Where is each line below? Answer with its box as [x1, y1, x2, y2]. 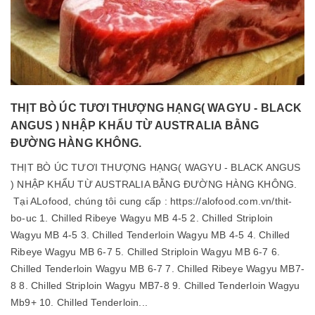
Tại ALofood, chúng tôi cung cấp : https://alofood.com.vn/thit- [11, 195, 292, 207]
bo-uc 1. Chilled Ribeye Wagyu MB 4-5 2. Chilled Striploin [11, 212, 274, 224]
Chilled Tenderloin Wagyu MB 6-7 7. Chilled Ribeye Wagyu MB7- [11, 262, 305, 274]
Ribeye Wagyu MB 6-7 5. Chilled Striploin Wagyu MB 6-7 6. [11, 245, 281, 257]
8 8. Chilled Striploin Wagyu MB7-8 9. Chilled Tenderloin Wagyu [11, 279, 300, 291]
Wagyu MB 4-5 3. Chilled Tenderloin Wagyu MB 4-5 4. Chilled [11, 229, 290, 240]
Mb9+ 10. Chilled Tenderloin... [11, 296, 148, 308]
